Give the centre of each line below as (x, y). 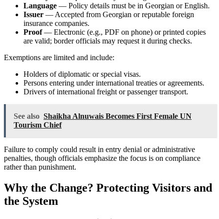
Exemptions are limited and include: (59, 58)
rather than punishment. (40, 167)
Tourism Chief (38, 125)
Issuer (33, 15)
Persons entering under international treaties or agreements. (114, 83)
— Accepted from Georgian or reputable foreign (119, 15)
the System (31, 201)
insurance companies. (56, 23)
